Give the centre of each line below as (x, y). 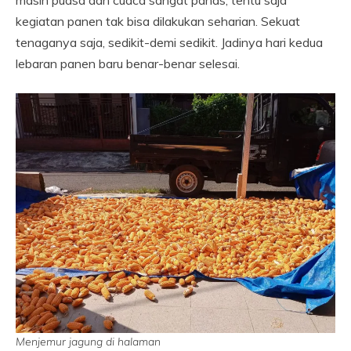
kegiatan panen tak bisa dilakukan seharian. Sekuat (158, 22)
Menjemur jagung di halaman (88, 342)
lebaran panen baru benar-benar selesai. (128, 64)
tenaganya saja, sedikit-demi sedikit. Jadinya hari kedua (169, 43)
